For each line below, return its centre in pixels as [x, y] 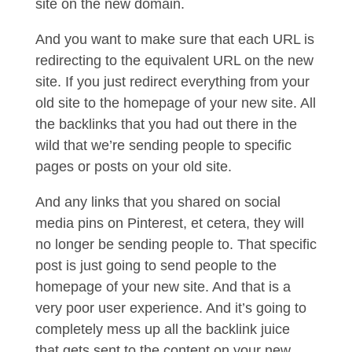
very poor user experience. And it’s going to [170, 308]
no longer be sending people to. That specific [176, 244]
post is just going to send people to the [156, 266]
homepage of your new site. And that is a [163, 287]
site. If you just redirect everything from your [172, 82]
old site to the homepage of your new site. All [175, 103]
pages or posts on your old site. [135, 167]
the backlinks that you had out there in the [166, 124]
